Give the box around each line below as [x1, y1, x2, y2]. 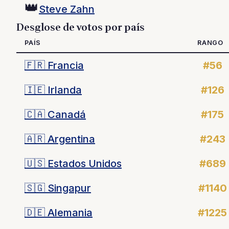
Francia [45, 59, 84, 72]
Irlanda [45, 84, 82, 96]
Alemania [45, 207, 93, 219]
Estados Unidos [45, 157, 122, 170]
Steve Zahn [39, 3, 95, 15]
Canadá [45, 108, 86, 121]
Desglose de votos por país [16, 20, 145, 35]
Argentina [45, 133, 95, 145]
